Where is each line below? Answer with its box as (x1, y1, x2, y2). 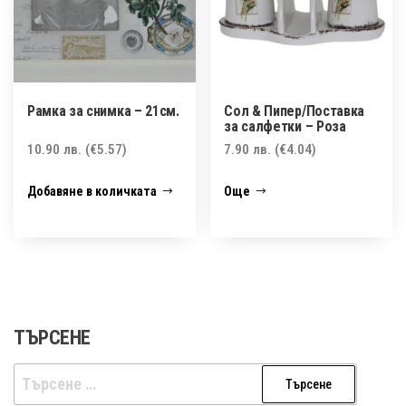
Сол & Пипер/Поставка (224, 101, 364, 120)
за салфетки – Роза (224, 117, 346, 135)
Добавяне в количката (27, 183, 157, 198)
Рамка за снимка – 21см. (27, 101, 179, 120)
